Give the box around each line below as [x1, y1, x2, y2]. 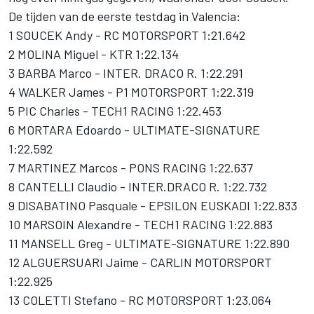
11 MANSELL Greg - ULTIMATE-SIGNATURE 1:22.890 [8, 235, 289, 251]
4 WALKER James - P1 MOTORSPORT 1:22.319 [8, 84, 254, 100]
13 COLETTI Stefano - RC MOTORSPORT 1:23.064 [8, 292, 271, 308]
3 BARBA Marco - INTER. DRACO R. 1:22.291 [8, 65, 243, 81]
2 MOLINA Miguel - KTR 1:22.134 [8, 46, 179, 62]
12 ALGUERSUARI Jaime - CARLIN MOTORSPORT [8, 254, 272, 270]
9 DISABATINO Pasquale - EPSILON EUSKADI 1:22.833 [8, 198, 297, 213]
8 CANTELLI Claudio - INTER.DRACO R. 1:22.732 [8, 179, 267, 194]
